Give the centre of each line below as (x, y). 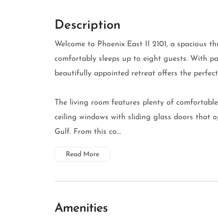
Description (88, 26)
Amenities (81, 209)
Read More (82, 154)
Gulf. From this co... (88, 132)
